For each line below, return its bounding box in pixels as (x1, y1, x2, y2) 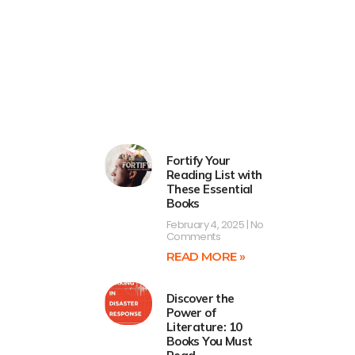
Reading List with (166, 167, 262, 183)
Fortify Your (166, 153, 231, 169)
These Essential (166, 181, 253, 197)
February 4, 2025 (166, 217, 246, 233)
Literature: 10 (166, 319, 242, 335)
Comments (166, 229, 221, 245)
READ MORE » (166, 249, 246, 265)
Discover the (166, 291, 235, 307)
